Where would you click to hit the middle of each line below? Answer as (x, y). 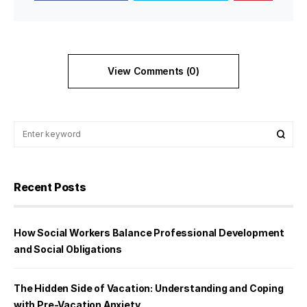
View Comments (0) (153, 71)
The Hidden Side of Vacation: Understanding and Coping (149, 288)
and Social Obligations (68, 249)
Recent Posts (50, 187)
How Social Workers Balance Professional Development (149, 232)
